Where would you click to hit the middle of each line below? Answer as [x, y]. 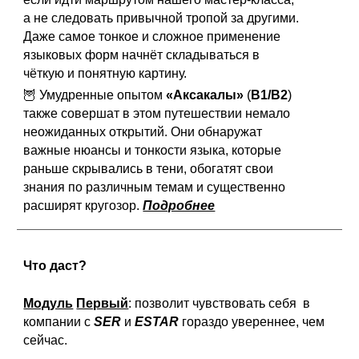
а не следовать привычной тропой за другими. [161, 18]
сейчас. [46, 340]
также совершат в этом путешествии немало [157, 113]
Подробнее [179, 206]
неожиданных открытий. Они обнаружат [143, 132]
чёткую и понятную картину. [107, 73]
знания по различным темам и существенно [155, 187]
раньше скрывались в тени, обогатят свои [149, 169]
